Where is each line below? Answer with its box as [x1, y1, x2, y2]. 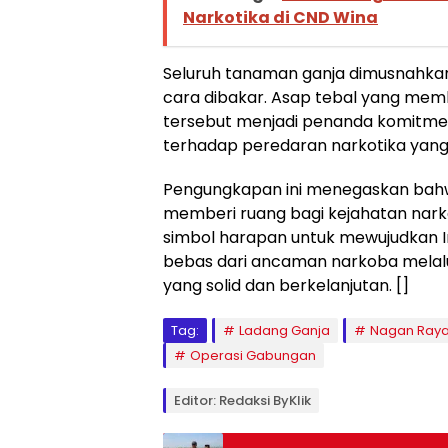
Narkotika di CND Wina [183, 5, 378, 29]
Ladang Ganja [239, 320, 330, 340]
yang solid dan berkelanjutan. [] [163, 273, 409, 297]
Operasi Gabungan [190, 345, 316, 365]
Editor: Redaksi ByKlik [174, 390, 311, 410]
